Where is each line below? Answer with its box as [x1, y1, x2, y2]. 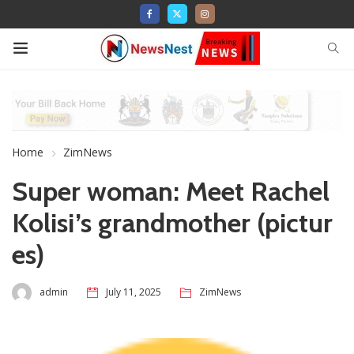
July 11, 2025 [106, 285, 161, 299]
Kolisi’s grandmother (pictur [12, 205, 333, 239]
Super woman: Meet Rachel [12, 174, 330, 208]
